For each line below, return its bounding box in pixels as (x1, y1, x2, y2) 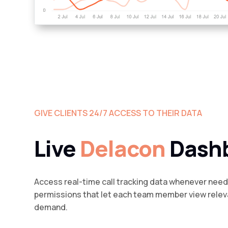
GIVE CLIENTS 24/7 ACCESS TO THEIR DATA (34, 107, 203, 119)
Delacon (80, 133, 170, 164)
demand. (34, 201, 68, 213)
